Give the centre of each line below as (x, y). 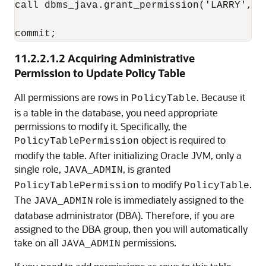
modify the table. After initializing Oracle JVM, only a (128, 155)
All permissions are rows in (73, 97)
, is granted (147, 169)
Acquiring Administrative (131, 58)
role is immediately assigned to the (169, 199)
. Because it (221, 97)
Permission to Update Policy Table (100, 73)
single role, (39, 169)
